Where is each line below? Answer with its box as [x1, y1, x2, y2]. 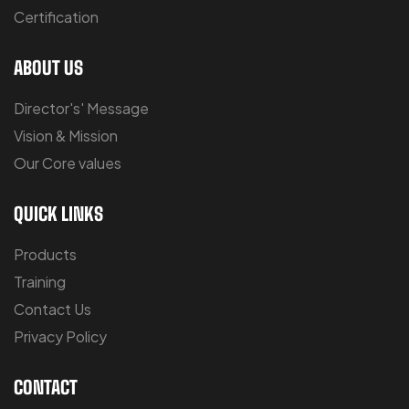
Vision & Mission [14, 125, 118, 145]
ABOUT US [14, 56, 83, 79]
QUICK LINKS [14, 202, 103, 225]
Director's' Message [14, 98, 149, 118]
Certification [14, 6, 99, 26]
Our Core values [14, 152, 121, 173]
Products [14, 244, 77, 264]
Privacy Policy [14, 326, 107, 346]
